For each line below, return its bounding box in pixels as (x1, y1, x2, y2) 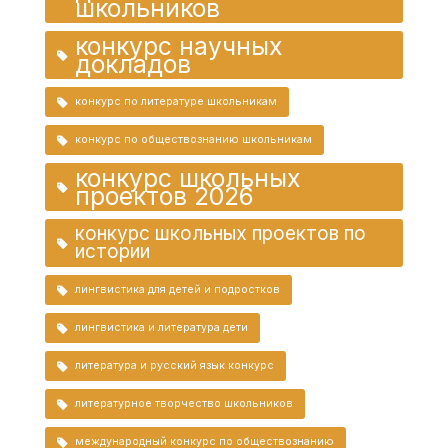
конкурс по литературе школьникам (74, 94, 277, 108)
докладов (74, 48, 191, 79)
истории (74, 239, 150, 263)
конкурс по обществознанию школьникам (74, 132, 312, 146)
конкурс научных (74, 30, 283, 61)
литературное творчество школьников (74, 396, 293, 410)
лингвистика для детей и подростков (74, 282, 280, 296)
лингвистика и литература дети (74, 320, 248, 334)
